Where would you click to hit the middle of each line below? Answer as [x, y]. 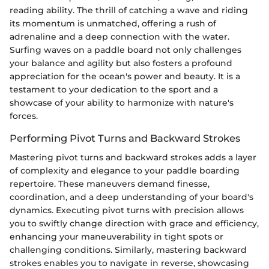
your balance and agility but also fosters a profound [121, 63]
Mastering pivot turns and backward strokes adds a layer [133, 157]
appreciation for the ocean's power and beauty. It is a [125, 76]
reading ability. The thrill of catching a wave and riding [129, 10]
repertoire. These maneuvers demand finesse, [110, 183]
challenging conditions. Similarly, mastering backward [128, 249]
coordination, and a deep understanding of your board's [131, 197]
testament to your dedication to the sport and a [114, 89]
